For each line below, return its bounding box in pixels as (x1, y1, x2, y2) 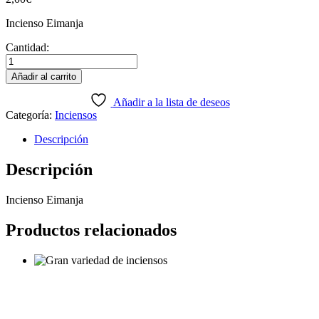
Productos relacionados (6, 220, 177, 239)
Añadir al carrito (11, 70, 76, 82)
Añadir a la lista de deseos (113, 95, 230, 108)
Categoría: (6, 108, 55, 121)
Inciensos (55, 108, 97, 121)
